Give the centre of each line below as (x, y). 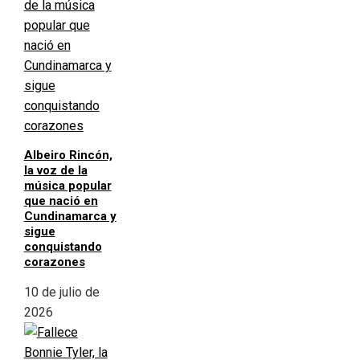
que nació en (61, 201)
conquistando (63, 247)
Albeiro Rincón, (68, 155)
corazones (54, 262)
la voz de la (55, 171)
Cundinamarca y (70, 217)
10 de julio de (61, 292)
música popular (67, 186)
